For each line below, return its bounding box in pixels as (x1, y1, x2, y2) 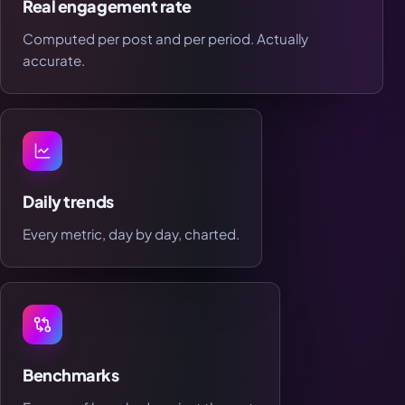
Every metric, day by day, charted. (23, 225, 240, 243)
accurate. (23, 52, 85, 70)
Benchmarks (23, 364, 119, 386)
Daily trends (23, 191, 114, 212)
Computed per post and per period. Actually (23, 30, 308, 48)
